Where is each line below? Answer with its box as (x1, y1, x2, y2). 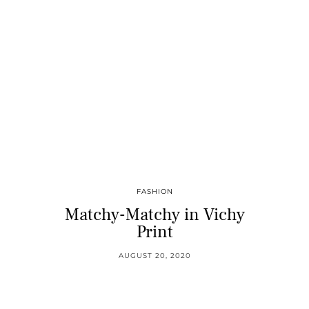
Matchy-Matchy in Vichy (64, 203, 245, 226)
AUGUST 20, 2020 (118, 251, 191, 261)
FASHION (136, 187, 173, 197)
